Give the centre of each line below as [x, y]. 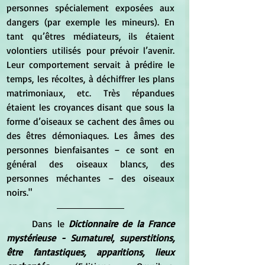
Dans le [51, 224]
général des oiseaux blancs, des [91, 164]
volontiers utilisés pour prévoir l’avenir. [91, 51]
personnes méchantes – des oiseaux [91, 178]
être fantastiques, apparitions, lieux [91, 252]
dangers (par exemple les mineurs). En [91, 22]
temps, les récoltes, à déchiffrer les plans [91, 79]
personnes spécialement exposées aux [91, 8]
